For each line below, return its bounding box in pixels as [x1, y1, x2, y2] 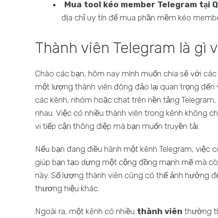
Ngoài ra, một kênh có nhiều [35, 206, 137, 216]
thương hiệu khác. [35, 183, 99, 193]
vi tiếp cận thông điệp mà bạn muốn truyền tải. [35, 121, 200, 131]
